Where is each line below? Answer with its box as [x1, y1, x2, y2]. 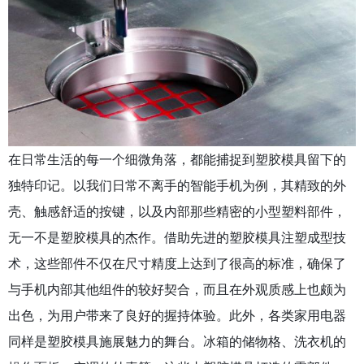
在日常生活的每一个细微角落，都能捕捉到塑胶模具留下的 [8, 151, 346, 167]
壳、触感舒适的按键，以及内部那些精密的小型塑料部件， [8, 203, 346, 219]
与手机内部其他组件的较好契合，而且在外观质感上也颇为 [8, 281, 346, 297]
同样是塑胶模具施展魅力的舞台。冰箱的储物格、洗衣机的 [8, 333, 346, 349]
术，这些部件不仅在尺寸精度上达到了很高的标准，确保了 [8, 255, 346, 271]
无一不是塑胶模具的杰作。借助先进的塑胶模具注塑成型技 [8, 229, 346, 245]
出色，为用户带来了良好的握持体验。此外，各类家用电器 [8, 307, 346, 323]
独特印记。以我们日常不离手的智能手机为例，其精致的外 [8, 177, 346, 193]
